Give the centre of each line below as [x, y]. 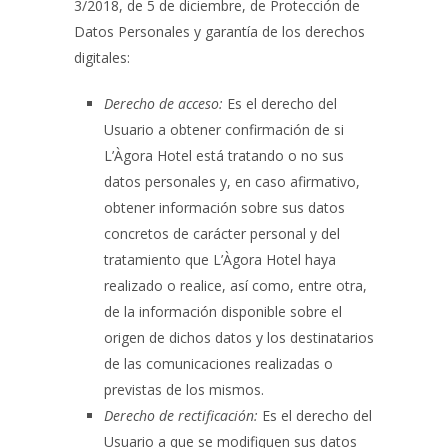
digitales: [102, 57]
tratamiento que [158, 259]
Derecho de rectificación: [181, 415]
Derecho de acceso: [163, 103]
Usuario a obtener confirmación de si [224, 129]
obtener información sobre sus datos [224, 207]
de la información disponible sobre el [223, 311]
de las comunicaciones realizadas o [218, 363]
